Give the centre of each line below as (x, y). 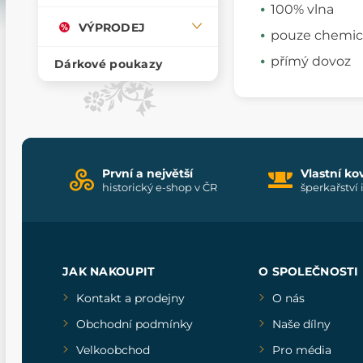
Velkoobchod (113, 350)
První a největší (147, 173)
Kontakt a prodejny (130, 298)
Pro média (301, 350)
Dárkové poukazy (109, 64)
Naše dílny (301, 324)
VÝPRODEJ (112, 27)
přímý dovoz (311, 61)
